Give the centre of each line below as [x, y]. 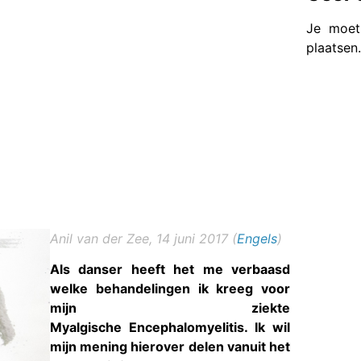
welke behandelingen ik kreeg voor [170, 289]
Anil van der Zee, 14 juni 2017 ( [143, 239]
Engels [257, 239]
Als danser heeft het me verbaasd [170, 270]
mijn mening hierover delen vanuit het [170, 347]
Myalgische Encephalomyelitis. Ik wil [170, 328]
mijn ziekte [170, 308]
